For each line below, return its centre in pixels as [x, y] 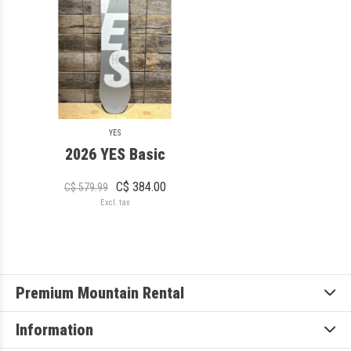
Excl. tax [115, 202]
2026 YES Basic [115, 154]
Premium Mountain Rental [100, 293]
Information [54, 329]
